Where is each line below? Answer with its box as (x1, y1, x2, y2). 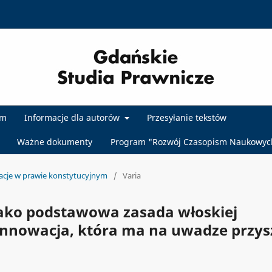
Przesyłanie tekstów (147, 112, 227, 123)
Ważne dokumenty (16, 136, 92, 148)
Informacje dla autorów (24, 112, 123, 123)
